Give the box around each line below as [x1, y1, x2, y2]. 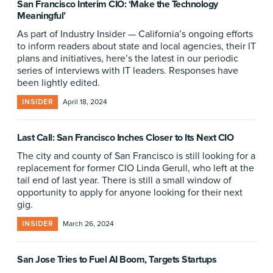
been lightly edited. [17, 77, 100, 89]
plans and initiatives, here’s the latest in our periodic [17, 52, 238, 65]
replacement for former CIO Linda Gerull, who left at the [17, 162, 254, 174]
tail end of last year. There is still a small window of [17, 174, 232, 186]
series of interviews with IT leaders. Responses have [17, 65, 238, 77]
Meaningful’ [17, 10, 66, 22]
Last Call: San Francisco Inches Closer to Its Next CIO [17, 132, 233, 144]
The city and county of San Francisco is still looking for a [17, 150, 255, 162]
